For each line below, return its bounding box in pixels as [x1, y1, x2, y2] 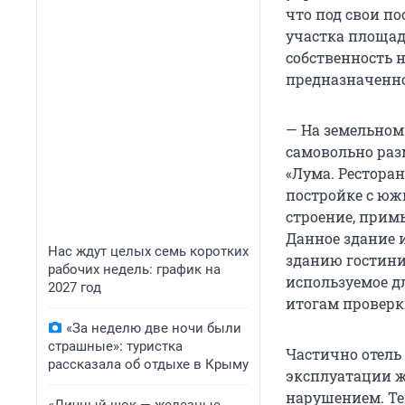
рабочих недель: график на [48, 261, 221, 278]
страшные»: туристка [48, 338, 183, 354]
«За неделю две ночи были [66, 320, 241, 336]
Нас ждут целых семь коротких [48, 243, 249, 259]
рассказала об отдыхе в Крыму [48, 356, 249, 372]
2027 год [48, 279, 101, 296]
